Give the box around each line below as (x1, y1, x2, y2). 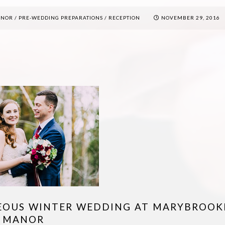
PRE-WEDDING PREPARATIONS (19, 14, 103, 21)
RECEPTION (108, 14, 141, 21)
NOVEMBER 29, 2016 (161, 14, 220, 21)
